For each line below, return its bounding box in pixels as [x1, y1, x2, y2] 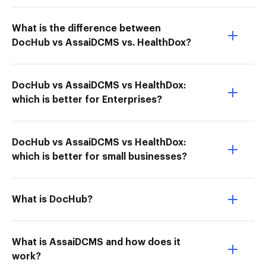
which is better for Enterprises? [12, 95, 162, 104]
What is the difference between [12, 24, 161, 33]
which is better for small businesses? [12, 152, 187, 161]
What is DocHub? [12, 195, 93, 204]
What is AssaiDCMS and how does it [12, 237, 180, 247]
